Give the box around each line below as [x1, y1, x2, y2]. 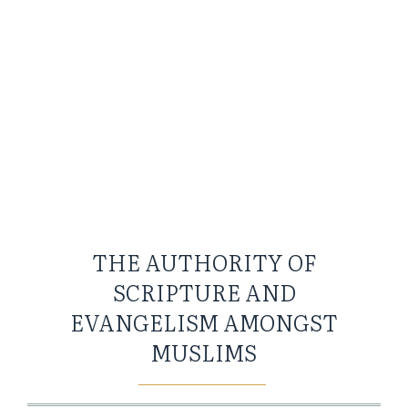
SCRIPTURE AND [112, 275, 296, 308]
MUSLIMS [151, 335, 257, 368]
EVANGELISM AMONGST [70, 305, 338, 338]
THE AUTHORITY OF [91, 245, 317, 278]
